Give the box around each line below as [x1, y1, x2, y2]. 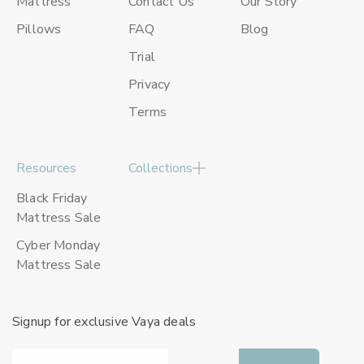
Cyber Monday [16, 236, 101, 254]
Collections [128, 159, 193, 177]
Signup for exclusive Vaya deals [12, 313, 197, 331]
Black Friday [16, 189, 88, 207]
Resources [16, 159, 76, 177]
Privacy [128, 76, 171, 93]
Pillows [16, 20, 62, 38]
